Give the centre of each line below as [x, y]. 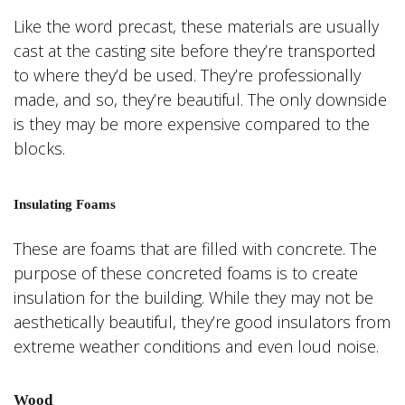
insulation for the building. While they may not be [193, 297]
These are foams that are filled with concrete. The [195, 248]
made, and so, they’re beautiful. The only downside [200, 99]
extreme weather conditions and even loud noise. [196, 346]
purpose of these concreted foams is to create [186, 273]
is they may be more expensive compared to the [192, 123]
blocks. [42, 148]
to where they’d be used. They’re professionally [187, 75]
